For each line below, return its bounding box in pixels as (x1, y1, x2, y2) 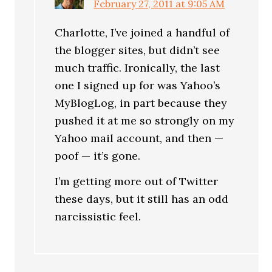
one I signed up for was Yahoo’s (55, 78, 221, 92)
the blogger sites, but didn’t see (55, 42, 220, 57)
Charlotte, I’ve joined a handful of (55, 25, 230, 39)
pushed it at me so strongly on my (55, 113, 235, 127)
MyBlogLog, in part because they (55, 95, 228, 110)
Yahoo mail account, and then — (55, 131, 224, 145)
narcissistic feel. (55, 209, 141, 223)
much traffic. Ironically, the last (55, 60, 220, 75)
